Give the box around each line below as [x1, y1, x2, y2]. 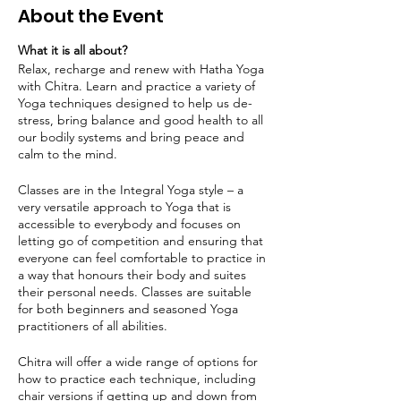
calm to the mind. [18, 146, 117, 162]
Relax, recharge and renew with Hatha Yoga [18, 61, 264, 77]
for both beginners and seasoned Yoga [18, 301, 238, 317]
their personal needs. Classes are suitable [18, 284, 252, 300]
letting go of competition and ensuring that [18, 233, 263, 249]
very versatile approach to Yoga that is [18, 199, 231, 215]
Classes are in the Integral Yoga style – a [18, 182, 243, 198]
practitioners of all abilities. [18, 318, 167, 334]
